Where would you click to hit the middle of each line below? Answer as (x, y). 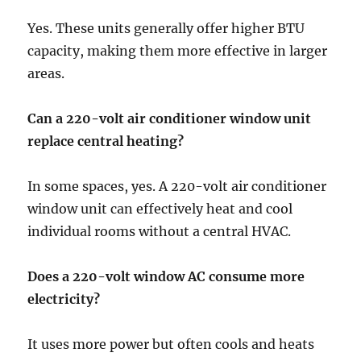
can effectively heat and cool (202, 209)
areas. (46, 74)
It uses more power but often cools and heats (171, 344)
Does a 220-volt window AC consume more (166, 277)
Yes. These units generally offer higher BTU (166, 29)
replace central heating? (106, 141)
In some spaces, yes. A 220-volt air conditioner (177, 187)
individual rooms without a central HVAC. (160, 232)
